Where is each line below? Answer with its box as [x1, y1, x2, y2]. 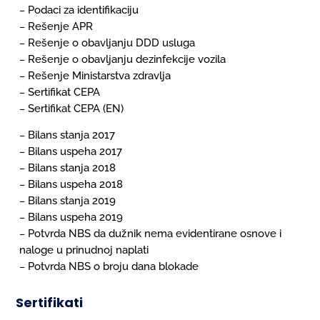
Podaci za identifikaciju [28, 3, 139, 16]
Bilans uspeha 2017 [28, 144, 123, 158]
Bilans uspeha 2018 [28, 177, 124, 191]
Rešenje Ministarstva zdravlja [28, 69, 171, 82]
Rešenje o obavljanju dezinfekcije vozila [28, 52, 226, 66]
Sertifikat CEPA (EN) [28, 101, 124, 115]
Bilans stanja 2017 [28, 128, 116, 141]
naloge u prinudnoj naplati [19, 243, 149, 256]
